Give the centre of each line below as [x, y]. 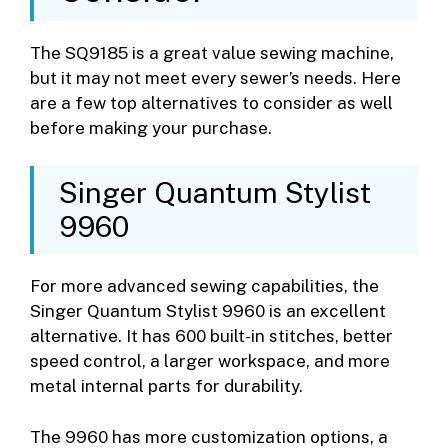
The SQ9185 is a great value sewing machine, [212, 52]
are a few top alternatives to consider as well [211, 102]
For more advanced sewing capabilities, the [204, 286]
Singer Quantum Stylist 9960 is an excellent [208, 311]
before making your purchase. [151, 127]
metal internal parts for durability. [166, 386]
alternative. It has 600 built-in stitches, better [211, 336]
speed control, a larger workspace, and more [210, 361]
